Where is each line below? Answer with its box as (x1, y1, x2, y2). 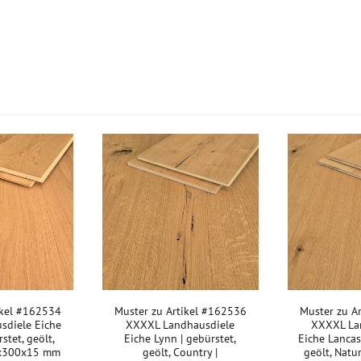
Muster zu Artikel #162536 (114, 304, 247, 318)
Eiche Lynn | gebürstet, (124, 331, 237, 346)
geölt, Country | (143, 345, 218, 359)
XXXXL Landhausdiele (126, 317, 235, 332)
